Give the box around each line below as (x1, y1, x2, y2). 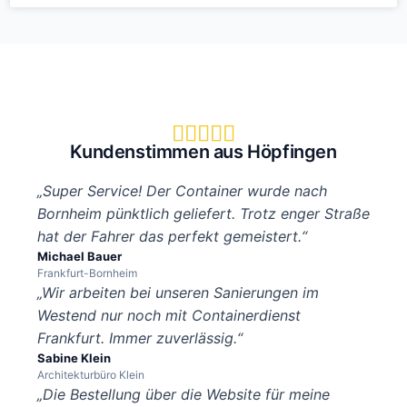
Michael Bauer (36, 249, 122, 264)
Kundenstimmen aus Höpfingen (70, 141, 337, 164)
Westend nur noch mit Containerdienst (36, 306, 301, 325)
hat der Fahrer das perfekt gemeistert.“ (36, 227, 307, 246)
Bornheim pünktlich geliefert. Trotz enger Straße (36, 204, 370, 223)
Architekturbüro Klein (36, 368, 144, 382)
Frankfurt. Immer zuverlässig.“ (36, 329, 243, 348)
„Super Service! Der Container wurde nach (36, 182, 327, 201)
